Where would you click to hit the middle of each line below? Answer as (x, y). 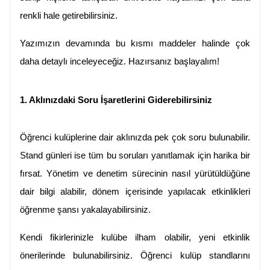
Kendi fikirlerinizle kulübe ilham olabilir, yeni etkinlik (135, 238)
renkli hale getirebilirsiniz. (69, 16)
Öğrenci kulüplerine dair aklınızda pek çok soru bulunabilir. (135, 138)
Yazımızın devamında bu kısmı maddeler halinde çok (135, 44)
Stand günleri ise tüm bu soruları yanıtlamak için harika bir (135, 156)
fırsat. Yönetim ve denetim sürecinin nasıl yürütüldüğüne (135, 174)
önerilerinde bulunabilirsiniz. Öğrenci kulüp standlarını (135, 256)
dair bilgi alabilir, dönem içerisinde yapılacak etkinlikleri (135, 192)
